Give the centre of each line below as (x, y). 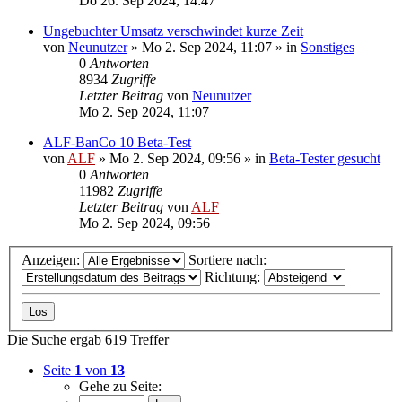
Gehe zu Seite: (120, 387)
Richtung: (234, 277)
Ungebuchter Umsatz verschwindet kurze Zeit (173, 31)
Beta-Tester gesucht (325, 158)
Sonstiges (328, 47)
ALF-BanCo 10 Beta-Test (117, 142)
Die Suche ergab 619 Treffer (88, 340)
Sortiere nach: (229, 260)
